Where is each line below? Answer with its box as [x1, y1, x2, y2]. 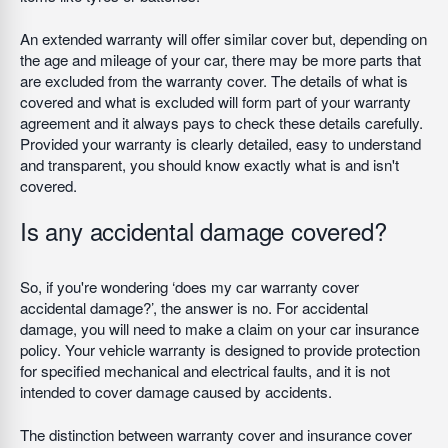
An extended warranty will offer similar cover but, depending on [20, 28, 427, 49]
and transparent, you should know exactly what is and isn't [20, 154, 399, 175]
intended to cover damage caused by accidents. [20, 381, 336, 402]
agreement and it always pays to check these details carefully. [20, 112, 423, 133]
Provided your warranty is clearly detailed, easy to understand [20, 133, 421, 154]
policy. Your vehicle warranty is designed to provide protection [20, 339, 420, 360]
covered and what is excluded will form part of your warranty [20, 91, 411, 112]
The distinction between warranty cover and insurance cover [20, 424, 412, 445]
